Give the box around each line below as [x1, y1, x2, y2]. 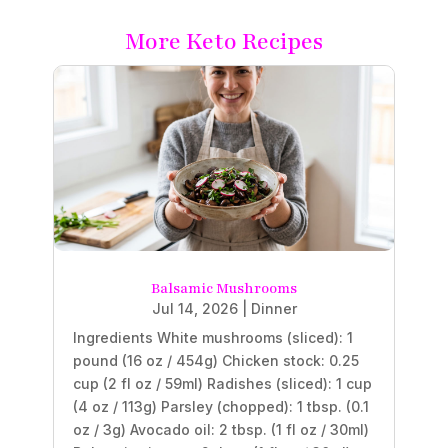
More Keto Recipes [125, 25, 323, 57]
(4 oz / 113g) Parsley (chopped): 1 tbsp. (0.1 [72, 398, 369, 416]
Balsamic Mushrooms [151, 279, 297, 299]
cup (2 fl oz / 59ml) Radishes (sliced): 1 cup [72, 375, 372, 393]
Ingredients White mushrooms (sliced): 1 [72, 329, 353, 347]
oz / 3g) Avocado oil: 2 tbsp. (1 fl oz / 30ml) [72, 421, 369, 439]
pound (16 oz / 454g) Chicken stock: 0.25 [72, 352, 359, 370]
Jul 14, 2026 [151, 300, 238, 318]
